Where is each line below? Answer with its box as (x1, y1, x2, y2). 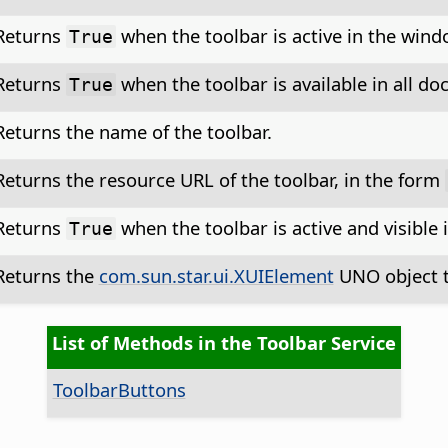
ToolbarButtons (52, 377, 186, 403)
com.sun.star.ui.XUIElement (98, 263, 334, 289)
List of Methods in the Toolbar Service (51, 330, 396, 356)
